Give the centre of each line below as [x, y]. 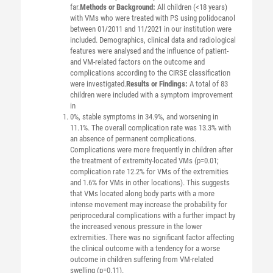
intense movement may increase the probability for [148, 204]
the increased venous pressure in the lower [136, 226]
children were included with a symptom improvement [151, 95]
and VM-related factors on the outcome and [137, 62]
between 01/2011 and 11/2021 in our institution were [151, 29]
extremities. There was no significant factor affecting [152, 237]
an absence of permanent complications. [133, 139]
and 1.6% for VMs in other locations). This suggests [150, 183]
